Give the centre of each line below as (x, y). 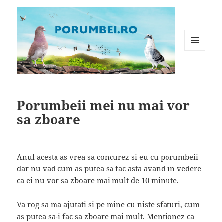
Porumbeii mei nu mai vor (104, 105)
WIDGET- (198, 71)
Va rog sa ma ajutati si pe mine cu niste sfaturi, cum (109, 204)
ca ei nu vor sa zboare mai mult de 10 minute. (98, 181)
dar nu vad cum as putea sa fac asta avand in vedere (109, 169)
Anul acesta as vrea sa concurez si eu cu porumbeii (108, 157)
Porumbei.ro (51, 81)
